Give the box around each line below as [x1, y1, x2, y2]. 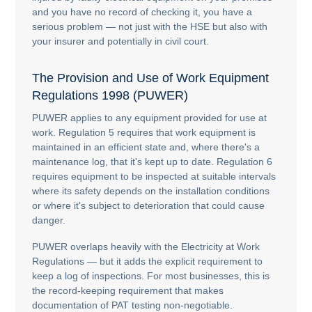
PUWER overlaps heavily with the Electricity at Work [32, 241, 260, 253]
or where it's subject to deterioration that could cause [32, 199, 265, 211]
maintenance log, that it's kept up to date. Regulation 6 [32, 155, 273, 167]
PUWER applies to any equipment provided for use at [32, 111, 267, 123]
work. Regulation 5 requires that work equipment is [32, 126, 256, 138]
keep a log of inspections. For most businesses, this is [32, 270, 270, 282]
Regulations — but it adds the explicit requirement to [32, 256, 263, 267]
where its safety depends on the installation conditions [32, 185, 270, 196]
